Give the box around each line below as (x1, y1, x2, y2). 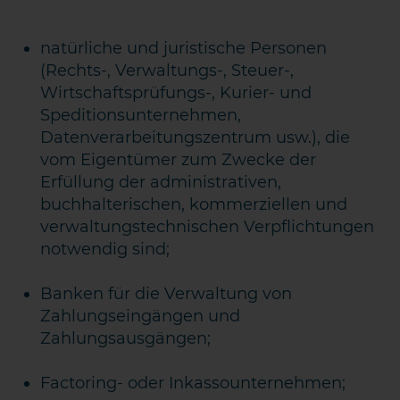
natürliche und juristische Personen (40, 38, 328, 58)
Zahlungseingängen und (40, 306, 241, 326)
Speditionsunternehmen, (40, 105, 242, 125)
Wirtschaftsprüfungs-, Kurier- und (40, 83, 312, 103)
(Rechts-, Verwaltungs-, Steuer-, (40, 61, 295, 80)
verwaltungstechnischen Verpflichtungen (40, 217, 375, 237)
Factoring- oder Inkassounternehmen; (40, 373, 346, 393)
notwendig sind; (40, 239, 171, 259)
